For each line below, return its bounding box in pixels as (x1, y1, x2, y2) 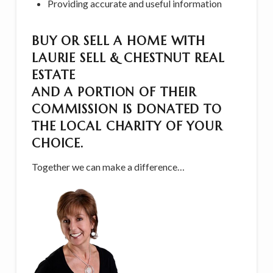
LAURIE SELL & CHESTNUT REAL (31, 50, 225, 66)
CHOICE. (31, 135, 84, 151)
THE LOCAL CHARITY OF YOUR (31, 118, 222, 134)
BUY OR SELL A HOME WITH (31, 33, 206, 49)
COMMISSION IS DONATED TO (31, 101, 222, 117)
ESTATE (31, 67, 76, 83)
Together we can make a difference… (31, 160, 185, 172)
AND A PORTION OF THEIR (31, 84, 197, 100)
